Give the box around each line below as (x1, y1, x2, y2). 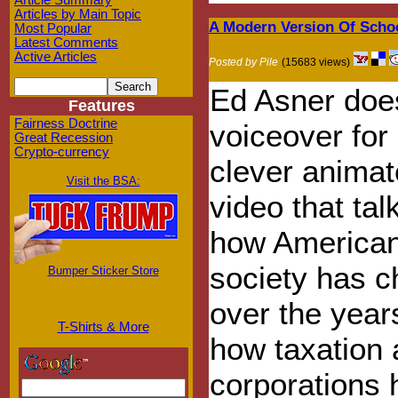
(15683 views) (282, 55, 350, 68)
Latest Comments (14, 36, 118, 50)
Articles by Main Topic (14, 7, 141, 21)
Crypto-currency (14, 145, 109, 159)
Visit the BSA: (66, 174, 140, 187)
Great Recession (14, 131, 113, 145)
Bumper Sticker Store (47, 264, 159, 277)
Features (68, 97, 135, 115)
